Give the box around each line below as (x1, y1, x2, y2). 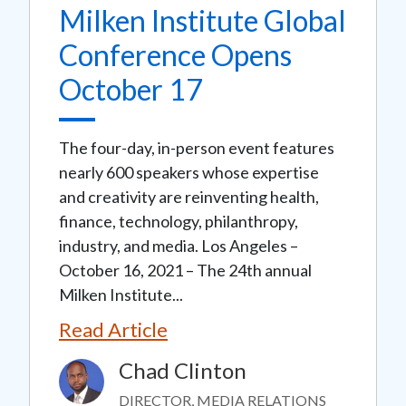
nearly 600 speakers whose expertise (59, 161, 319, 182)
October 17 (59, 71, 203, 107)
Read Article (59, 316, 168, 342)
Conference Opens (59, 36, 292, 72)
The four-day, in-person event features (59, 137, 334, 158)
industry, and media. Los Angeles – (59, 235, 298, 256)
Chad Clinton (119, 356, 246, 383)
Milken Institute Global (59, 2, 346, 38)
